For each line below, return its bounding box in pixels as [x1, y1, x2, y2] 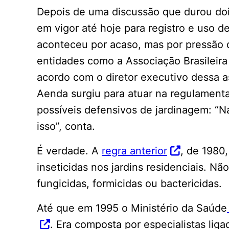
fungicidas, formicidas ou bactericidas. [37, 177, 222, 190]
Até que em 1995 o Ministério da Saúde [37, 201, 227, 214]
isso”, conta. [37, 120, 95, 132]
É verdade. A [37, 144, 102, 157]
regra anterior [102, 144, 167, 157]
